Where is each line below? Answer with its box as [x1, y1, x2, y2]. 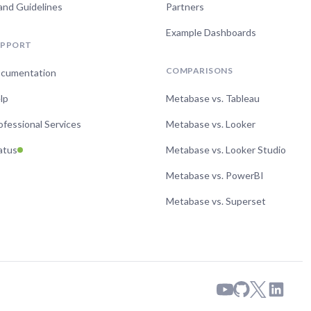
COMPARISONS [166, 65, 233, 76]
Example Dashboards [166, 26, 256, 39]
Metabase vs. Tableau [166, 92, 260, 105]
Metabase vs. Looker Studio [166, 144, 286, 156]
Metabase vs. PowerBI [166, 169, 264, 182]
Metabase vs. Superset [166, 195, 266, 208]
